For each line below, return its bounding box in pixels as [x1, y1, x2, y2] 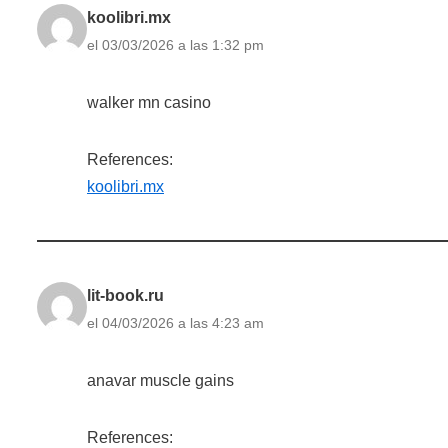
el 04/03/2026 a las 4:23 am [87, 314, 264, 331]
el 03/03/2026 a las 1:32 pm [87, 36, 264, 53]
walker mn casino [87, 93, 211, 111]
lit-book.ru [87, 286, 164, 304]
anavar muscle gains [87, 371, 234, 389]
